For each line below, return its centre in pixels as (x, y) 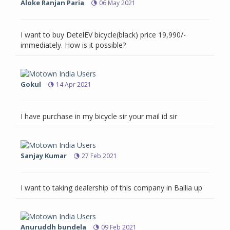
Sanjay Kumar (44, 156)
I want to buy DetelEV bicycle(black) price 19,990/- (103, 35)
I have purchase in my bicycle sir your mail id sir (99, 117)
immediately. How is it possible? (73, 45)
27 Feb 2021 (99, 156)
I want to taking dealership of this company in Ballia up (111, 188)
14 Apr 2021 (74, 85)
